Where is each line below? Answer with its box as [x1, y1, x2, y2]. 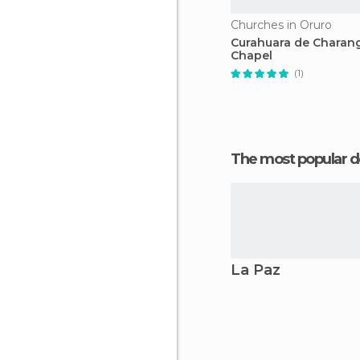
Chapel [231, 48, 272, 63]
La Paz [231, 261, 280, 279]
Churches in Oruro [231, 18, 332, 32]
